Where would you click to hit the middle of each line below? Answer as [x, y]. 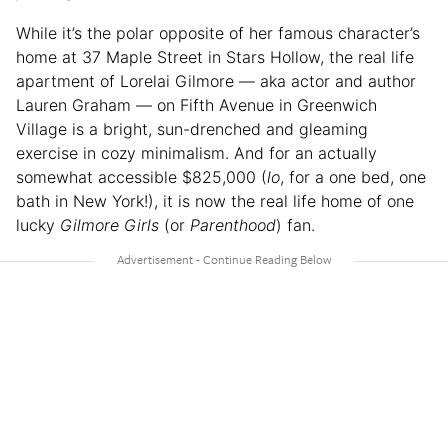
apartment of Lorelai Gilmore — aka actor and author [216, 81]
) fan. [295, 225]
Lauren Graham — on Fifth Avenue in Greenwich [196, 105]
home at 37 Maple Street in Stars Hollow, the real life [215, 57]
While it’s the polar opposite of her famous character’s [218, 33]
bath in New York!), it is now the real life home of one [215, 201]
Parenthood [233, 225]
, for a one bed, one [353, 177]
